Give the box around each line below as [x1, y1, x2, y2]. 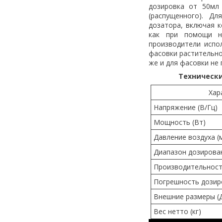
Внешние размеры [153, 191, 215, 201]
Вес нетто [153, 206, 188, 216]
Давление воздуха [153, 132, 215, 142]
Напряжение [153, 102, 196, 112]
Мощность [153, 117, 190, 127]
